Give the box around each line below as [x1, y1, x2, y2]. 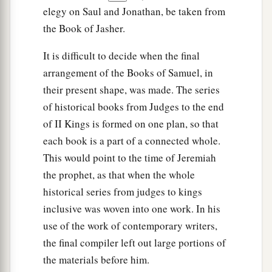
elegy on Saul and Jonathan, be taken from [43, 4, 225, 19]
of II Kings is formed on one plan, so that [43, 117, 219, 131]
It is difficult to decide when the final [43, 49, 200, 63]
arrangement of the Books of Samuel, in [43, 66, 213, 80]
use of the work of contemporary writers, [43, 219, 217, 233]
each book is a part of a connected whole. [43, 134, 220, 148]
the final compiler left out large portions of [43, 236, 226, 250]
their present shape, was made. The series [43, 83, 220, 97]
